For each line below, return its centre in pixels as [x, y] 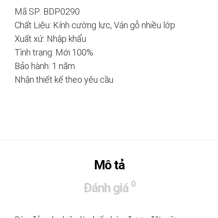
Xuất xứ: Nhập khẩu [50, 38]
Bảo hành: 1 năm [45, 66]
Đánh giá [106, 188]
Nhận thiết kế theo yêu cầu [64, 79]
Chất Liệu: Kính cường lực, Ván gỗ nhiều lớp [95, 25]
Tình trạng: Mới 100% [54, 52]
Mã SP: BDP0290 [47, 11]
